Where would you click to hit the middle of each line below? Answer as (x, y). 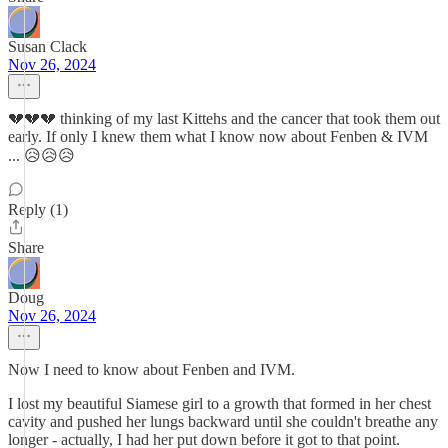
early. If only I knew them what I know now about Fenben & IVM (218, 136)
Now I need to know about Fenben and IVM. (151, 369)
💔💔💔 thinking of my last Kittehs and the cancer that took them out (224, 118)
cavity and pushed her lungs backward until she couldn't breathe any (223, 421)
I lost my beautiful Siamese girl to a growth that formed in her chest (219, 403)
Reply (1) (38, 209)
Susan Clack (47, 46)
